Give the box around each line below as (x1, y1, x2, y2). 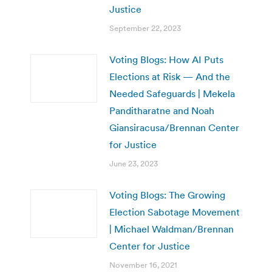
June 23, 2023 (109, 158, 158, 169)
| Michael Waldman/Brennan (109, 222, 234, 235)
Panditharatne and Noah (109, 104, 214, 117)
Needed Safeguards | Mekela (109, 87, 235, 100)
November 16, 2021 (109, 259, 177, 270)
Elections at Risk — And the (109, 70, 230, 83)
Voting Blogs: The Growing (109, 188, 225, 201)
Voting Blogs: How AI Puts (109, 53, 223, 66)
